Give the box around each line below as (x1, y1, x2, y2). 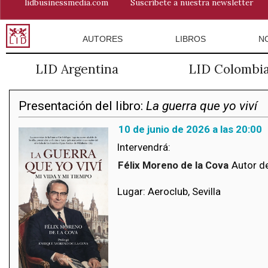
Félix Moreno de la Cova (118, 159, 229, 171)
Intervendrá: (117, 141, 170, 153)
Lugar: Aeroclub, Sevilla (117, 185, 221, 197)
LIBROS (175, 34, 206, 44)
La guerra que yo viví (146, 99, 257, 113)
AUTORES (82, 34, 123, 44)
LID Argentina (35, 61, 119, 77)
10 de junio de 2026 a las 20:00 (118, 123, 262, 135)
